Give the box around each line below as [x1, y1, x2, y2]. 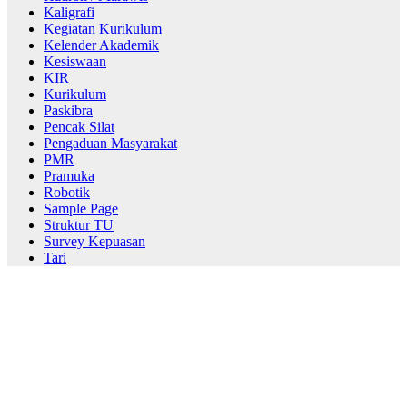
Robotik [44, 184, 90, 200]
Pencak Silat [44, 118, 114, 134]
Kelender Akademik [44, 36, 159, 53]
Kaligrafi [44, 4, 94, 20]
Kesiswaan [44, 53, 106, 69]
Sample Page [44, 200, 118, 216]
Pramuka [44, 167, 94, 184]
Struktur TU [44, 216, 114, 233]
